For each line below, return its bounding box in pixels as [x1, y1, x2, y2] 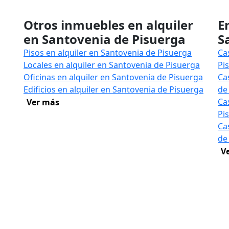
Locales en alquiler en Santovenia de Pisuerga [24, 59, 200, 71]
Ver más [27, 97, 59, 108]
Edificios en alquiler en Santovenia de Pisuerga [24, 84, 203, 95]
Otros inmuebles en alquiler [24, 16, 193, 33]
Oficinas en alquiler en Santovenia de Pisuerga [24, 72, 203, 83]
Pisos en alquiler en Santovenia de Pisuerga [24, 47, 192, 58]
